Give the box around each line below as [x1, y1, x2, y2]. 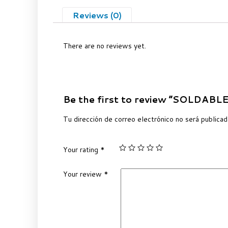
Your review [63, 168, 104, 179]
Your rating [63, 145, 101, 155]
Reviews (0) [72, 9, 122, 21]
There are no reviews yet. [63, 41, 147, 51]
